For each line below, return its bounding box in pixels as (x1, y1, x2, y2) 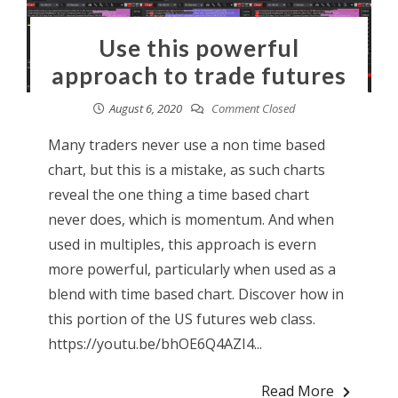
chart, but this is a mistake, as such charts (47, 160, 325, 180)
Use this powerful (98, 34, 299, 63)
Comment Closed (208, 100, 296, 117)
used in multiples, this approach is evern (47, 235, 316, 255)
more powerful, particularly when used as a (47, 259, 336, 280)
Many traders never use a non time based (47, 135, 325, 155)
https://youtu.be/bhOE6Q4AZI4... (47, 334, 262, 354)
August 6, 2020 (108, 100, 182, 117)
